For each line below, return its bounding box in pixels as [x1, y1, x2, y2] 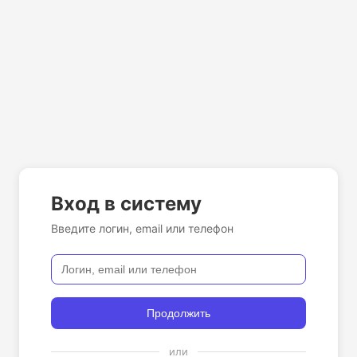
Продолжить [147, 307, 210, 320]
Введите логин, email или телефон [51, 222, 233, 235]
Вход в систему [51, 192, 202, 215]
